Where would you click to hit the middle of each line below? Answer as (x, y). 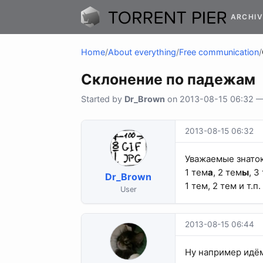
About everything (142, 52)
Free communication (219, 52)
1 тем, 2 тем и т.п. (223, 186)
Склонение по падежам (168, 80)
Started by (103, 99)
